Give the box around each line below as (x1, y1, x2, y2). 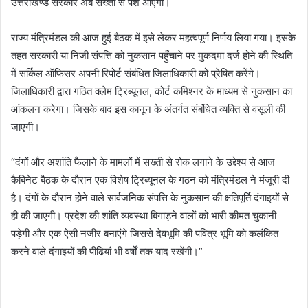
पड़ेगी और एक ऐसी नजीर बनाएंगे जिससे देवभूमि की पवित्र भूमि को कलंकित (11, 226, 278, 240)
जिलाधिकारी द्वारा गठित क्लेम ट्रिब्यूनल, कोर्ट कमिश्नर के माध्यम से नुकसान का (11, 84, 292, 98)
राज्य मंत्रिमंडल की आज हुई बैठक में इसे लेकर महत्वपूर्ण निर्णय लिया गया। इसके (11, 30, 296, 44)
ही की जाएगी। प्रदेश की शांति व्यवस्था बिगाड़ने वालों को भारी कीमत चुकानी (11, 208, 276, 222)
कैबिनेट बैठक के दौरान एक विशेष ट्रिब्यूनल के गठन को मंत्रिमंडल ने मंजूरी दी (11, 173, 289, 186)
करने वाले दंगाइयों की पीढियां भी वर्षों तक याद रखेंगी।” (11, 244, 203, 258)
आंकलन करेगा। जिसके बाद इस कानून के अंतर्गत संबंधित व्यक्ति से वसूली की (11, 102, 285, 115)
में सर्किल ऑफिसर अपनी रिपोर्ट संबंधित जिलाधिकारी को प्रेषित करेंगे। (11, 66, 261, 80)
